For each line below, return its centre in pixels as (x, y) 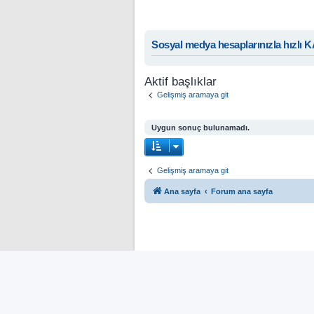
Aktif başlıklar (180, 81)
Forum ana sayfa (242, 192)
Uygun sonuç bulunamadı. (200, 128)
